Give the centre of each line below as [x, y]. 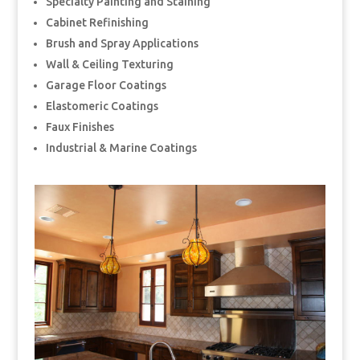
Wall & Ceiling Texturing [109, 65]
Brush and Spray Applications [122, 44]
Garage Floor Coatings [106, 86]
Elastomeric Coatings [102, 106]
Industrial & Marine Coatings [121, 148]
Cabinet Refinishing [97, 23]
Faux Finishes [80, 127]
